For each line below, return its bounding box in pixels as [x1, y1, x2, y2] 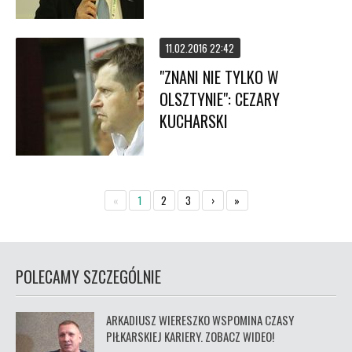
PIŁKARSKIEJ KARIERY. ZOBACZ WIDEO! [106, 328, 274, 345]
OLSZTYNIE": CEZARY [159, 87, 280, 111]
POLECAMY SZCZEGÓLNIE [16, 265, 161, 288]
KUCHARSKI [159, 109, 229, 133]
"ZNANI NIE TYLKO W [159, 65, 280, 89]
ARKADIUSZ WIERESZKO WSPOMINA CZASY [106, 311, 294, 328]
